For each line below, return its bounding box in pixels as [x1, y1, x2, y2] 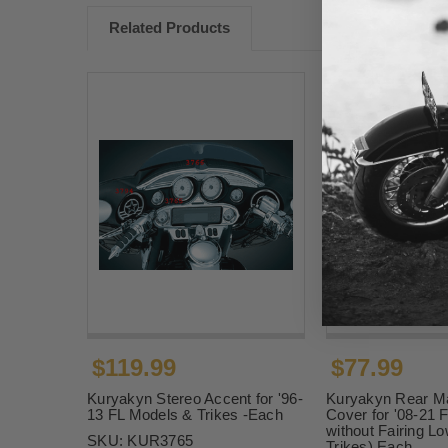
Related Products [109, 19, 230, 37]
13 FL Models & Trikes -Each [87, 406, 283, 424]
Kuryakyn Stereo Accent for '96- [87, 390, 303, 408]
